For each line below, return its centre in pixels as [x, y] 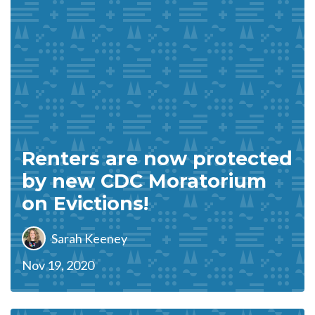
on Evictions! [85, 204]
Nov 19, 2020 [58, 265]
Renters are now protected [157, 159]
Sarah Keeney [89, 238]
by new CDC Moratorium [144, 181]
